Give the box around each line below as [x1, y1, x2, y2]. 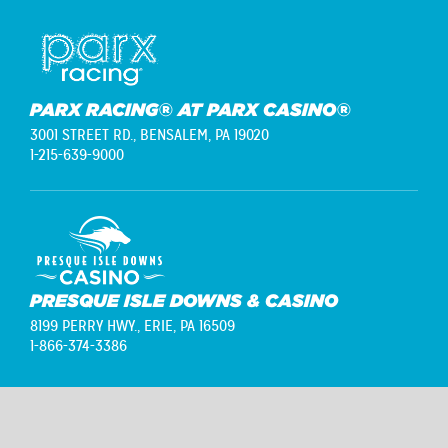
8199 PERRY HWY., [30, 315, 144, 336]
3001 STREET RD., [30, 124, 140, 145]
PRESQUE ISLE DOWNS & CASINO [30, 289, 338, 311]
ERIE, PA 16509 [144, 315, 235, 336]
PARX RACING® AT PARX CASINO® [30, 98, 351, 120]
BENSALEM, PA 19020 [140, 124, 269, 145]
